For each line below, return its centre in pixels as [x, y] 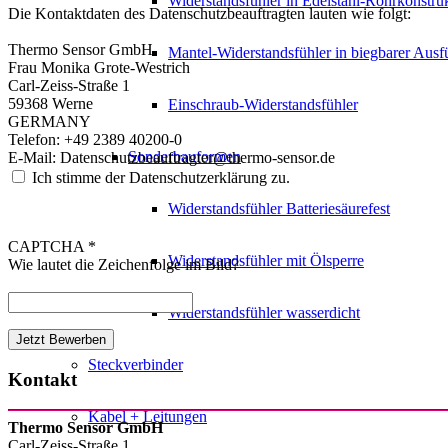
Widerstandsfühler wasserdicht [264, 312]
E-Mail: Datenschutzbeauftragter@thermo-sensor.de [171, 158]
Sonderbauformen [184, 156]
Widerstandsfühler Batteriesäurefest [279, 208]
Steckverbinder [135, 364]
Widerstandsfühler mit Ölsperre [266, 260]
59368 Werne [50, 104]
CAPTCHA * [52, 246]
